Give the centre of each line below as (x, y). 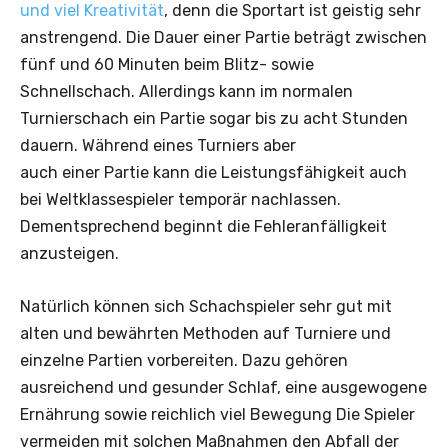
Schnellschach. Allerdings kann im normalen (186, 91)
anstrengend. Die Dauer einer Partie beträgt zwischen (223, 37)
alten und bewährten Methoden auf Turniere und (205, 333)
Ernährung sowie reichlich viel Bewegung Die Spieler (217, 414)
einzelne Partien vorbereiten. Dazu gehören (184, 360)
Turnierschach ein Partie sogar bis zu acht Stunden (214, 118)
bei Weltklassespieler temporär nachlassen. (180, 199)
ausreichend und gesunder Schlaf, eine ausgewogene (223, 387)
